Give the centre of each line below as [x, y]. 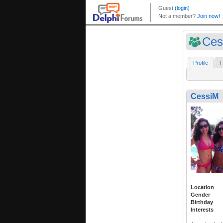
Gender [200, 195]
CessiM [205, 97]
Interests [202, 210]
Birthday [202, 202]
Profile [201, 63]
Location [202, 187]
